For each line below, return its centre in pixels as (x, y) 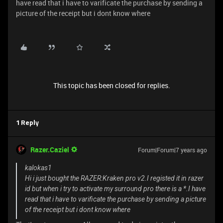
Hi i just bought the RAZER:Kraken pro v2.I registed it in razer (114, 178)
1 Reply (27, 123)
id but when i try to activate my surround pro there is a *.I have (115, 189)
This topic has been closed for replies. (111, 85)
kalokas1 (38, 168)
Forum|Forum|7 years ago (172, 150)
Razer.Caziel (50, 150)
